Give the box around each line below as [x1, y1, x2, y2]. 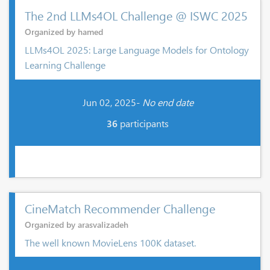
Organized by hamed [25, 26, 103, 37]
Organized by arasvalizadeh [25, 218, 128, 230]
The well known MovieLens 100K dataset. [25, 236, 196, 249]
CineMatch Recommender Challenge [25, 199, 215, 216]
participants [118, 116, 169, 130]
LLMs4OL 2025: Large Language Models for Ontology [25, 43, 249, 56]
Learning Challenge [25, 58, 105, 71]
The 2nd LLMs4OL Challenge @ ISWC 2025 [25, 7, 248, 24]
